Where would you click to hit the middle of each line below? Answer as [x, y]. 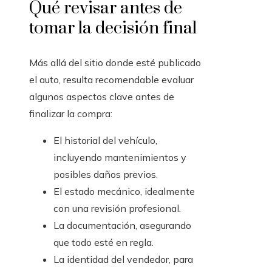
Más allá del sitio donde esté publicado [115, 63]
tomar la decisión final [113, 29]
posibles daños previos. [106, 175]
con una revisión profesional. [117, 209]
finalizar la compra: [71, 114]
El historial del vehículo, [105, 141]
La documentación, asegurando [122, 226]
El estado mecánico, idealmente [124, 192]
